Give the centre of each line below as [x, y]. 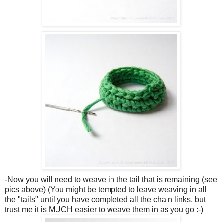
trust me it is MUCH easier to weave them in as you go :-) [104, 210]
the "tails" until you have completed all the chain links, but [105, 200]
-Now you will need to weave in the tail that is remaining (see [111, 180]
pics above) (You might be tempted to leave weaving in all [106, 190]
